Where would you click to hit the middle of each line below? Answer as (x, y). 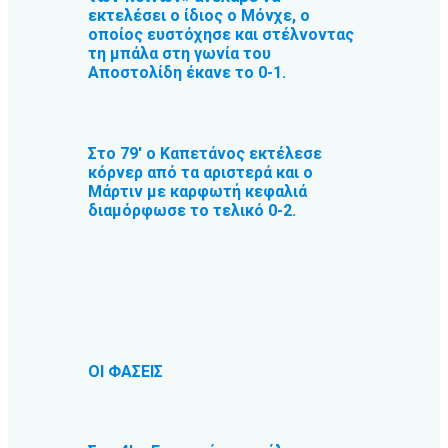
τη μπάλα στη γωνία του (179, 54)
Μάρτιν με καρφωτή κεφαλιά (197, 191)
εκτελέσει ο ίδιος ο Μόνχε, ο (199, 16)
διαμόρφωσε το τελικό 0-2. (192, 210)
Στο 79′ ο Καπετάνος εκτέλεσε (205, 153)
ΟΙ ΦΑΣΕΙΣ (125, 371)
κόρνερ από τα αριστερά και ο (200, 172)
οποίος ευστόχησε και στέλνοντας (221, 35)
